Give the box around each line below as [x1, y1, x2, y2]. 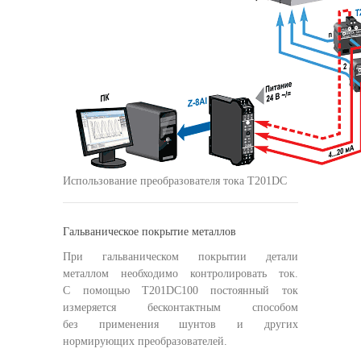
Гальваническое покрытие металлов [63, 225, 237, 238]
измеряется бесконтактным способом [63, 301, 298, 313]
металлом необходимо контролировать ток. [63, 268, 298, 280]
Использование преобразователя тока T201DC [63, 174, 288, 187]
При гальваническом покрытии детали [63, 251, 298, 263]
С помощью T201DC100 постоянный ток [63, 284, 298, 297]
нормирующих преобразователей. [63, 335, 228, 347]
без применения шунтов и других [63, 318, 298, 330]
